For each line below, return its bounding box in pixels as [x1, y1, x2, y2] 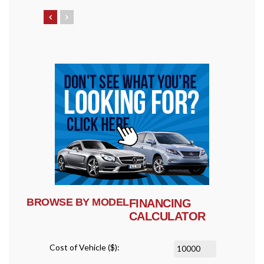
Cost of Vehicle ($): [49, 242, 120, 252]
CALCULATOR [128, 209, 206, 223]
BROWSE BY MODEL [27, 196, 129, 208]
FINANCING [128, 196, 191, 210]
